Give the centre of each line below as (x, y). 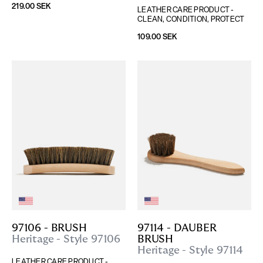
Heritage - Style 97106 (66, 240)
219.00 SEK (31, 6)
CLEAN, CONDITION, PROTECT (191, 19)
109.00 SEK (157, 37)
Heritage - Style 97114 (190, 251)
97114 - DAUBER (177, 228)
